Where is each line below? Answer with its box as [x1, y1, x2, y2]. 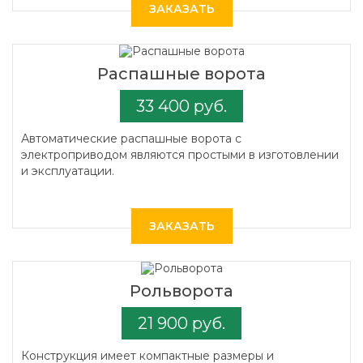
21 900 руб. [138, 314, 225, 333]
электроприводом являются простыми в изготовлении [21, 147, 339, 162]
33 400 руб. [136, 96, 227, 116]
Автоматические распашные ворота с [21, 131, 241, 146]
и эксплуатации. [21, 164, 114, 178]
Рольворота [130, 281, 233, 301]
